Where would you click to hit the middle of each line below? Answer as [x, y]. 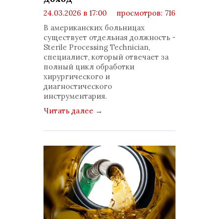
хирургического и [77, 77]
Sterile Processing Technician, [97, 47]
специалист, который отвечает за [106, 57]
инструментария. [75, 96]
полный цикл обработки [89, 67]
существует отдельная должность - [109, 37]
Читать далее [69, 111]
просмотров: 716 [145, 13]
